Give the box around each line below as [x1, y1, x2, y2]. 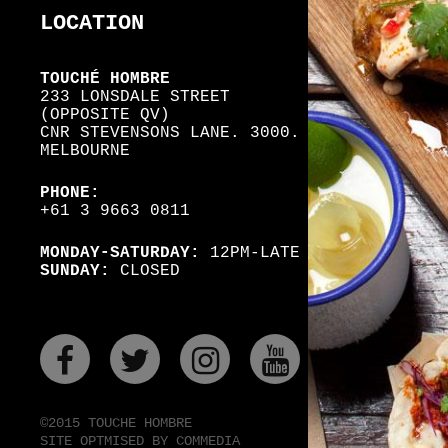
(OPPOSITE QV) [40, 106, 170, 124]
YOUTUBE [310, 303, 380, 321]
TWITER [170, 303, 230, 321]
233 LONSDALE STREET [40, 88, 230, 106]
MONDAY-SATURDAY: [40, 244, 210, 262]
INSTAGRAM [240, 303, 330, 321]
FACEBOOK [100, 303, 180, 321]
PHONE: [40, 184, 100, 202]
